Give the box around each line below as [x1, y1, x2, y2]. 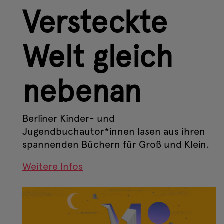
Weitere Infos [22, 160, 83, 172]
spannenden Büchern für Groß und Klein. [22, 138, 209, 150]
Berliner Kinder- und [22, 112, 115, 124]
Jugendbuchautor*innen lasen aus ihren [22, 125, 205, 137]
